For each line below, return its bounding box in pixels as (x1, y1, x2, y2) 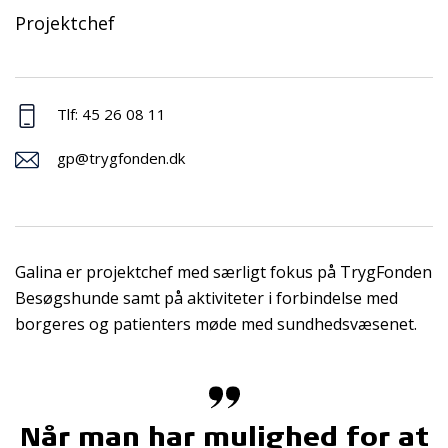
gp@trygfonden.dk (57, 147, 185, 168)
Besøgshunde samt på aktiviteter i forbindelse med (15, 286, 398, 309)
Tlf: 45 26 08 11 (53, 103, 166, 124)
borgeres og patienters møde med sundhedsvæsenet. (15, 312, 417, 335)
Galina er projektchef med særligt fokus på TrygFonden (15, 260, 432, 283)
